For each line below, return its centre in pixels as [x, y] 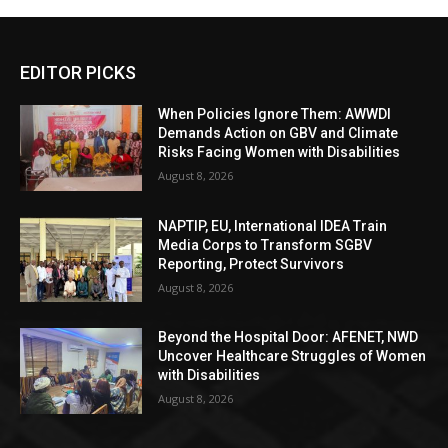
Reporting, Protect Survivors [251, 263]
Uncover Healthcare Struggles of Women [292, 356]
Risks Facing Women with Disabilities [279, 152]
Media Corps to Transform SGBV [265, 244]
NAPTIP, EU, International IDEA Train [273, 225]
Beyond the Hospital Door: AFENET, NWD [288, 337]
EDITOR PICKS [78, 73]
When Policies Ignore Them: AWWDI [275, 114]
